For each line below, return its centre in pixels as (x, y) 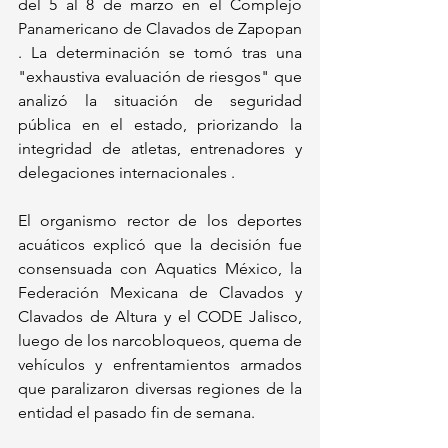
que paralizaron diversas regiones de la (160, 389)
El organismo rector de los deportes (160, 221)
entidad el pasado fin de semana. (138, 413)
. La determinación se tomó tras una (160, 53)
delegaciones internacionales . (126, 173)
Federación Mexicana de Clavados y (160, 293)
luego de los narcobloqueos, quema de (160, 341)
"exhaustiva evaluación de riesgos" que (160, 77)
